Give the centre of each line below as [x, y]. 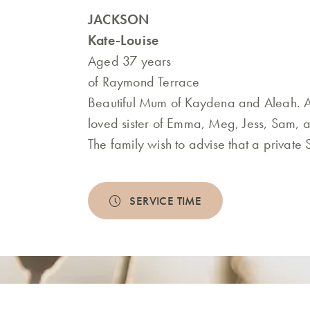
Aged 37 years [130, 61]
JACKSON [119, 20]
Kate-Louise [124, 40]
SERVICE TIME [166, 201]
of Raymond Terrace [144, 82]
